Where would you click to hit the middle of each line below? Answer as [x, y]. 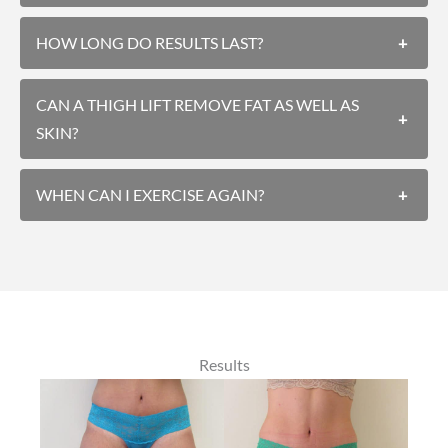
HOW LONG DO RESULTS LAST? [149, 42]
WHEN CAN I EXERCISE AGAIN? [150, 194]
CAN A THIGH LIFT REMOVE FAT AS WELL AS [197, 104]
